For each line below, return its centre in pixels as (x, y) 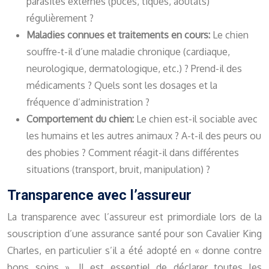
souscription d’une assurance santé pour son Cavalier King (134, 234)
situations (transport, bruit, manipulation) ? (118, 170)
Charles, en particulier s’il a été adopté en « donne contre (134, 251)
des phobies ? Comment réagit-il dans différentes (133, 153)
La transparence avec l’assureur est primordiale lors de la (134, 217)
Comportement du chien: (81, 119)
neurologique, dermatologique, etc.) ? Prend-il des (134, 69)
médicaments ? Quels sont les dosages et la (122, 86)
